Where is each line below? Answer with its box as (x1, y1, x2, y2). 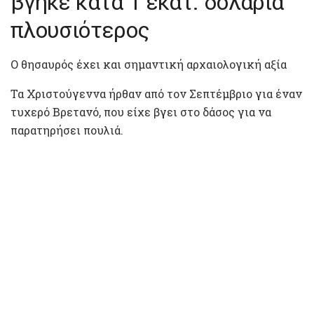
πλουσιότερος (11, 17, 150, 44)
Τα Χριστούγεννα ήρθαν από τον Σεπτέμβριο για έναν (11, 86, 302, 102)
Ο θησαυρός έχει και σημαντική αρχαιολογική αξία (11, 57, 287, 72)
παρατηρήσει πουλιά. (11, 123, 123, 138)
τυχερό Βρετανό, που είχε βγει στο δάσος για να (11, 104, 271, 120)
